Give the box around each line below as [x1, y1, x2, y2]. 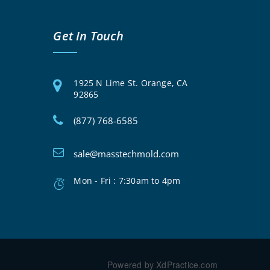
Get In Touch [53, 28, 124, 45]
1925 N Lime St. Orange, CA [74, 77, 188, 89]
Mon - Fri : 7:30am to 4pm [74, 175, 181, 186]
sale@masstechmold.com [74, 147, 180, 160]
